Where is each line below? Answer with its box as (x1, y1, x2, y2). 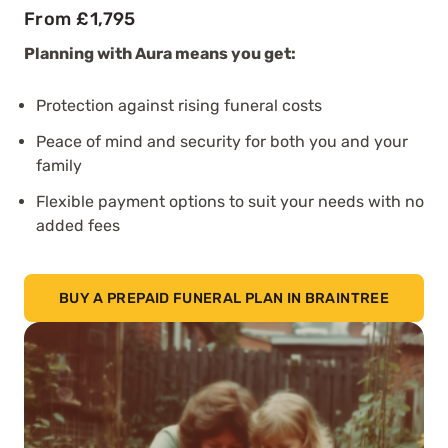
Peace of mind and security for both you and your (36, 132, 408, 151)
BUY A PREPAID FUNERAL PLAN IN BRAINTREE (58, 289, 390, 307)
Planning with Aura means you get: (24, 44, 296, 63)
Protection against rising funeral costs (36, 96, 322, 115)
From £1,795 (24, 8, 136, 30)
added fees (36, 216, 120, 235)
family (36, 156, 82, 175)
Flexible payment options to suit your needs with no (36, 192, 424, 211)
